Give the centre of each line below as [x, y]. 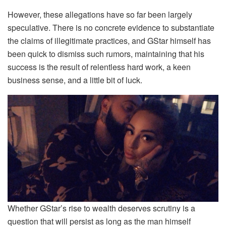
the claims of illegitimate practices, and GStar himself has [109, 41]
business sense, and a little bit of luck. [75, 80]
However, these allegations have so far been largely [100, 15]
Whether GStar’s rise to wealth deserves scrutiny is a [101, 208]
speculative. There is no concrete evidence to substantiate [111, 28]
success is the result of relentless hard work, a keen [99, 67]
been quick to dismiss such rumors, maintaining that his [106, 54]
